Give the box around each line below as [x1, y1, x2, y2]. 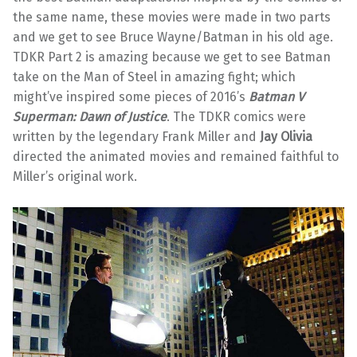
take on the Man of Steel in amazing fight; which [13, 69, 296, 84]
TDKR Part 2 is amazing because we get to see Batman [13, 49, 331, 65]
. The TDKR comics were [167, 108, 306, 124]
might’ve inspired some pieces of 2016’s [13, 88, 249, 104]
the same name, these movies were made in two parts [13, 9, 331, 25]
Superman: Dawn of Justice [13, 108, 167, 124]
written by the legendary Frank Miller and [13, 128, 260, 144]
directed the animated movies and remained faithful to [13, 148, 339, 164]
